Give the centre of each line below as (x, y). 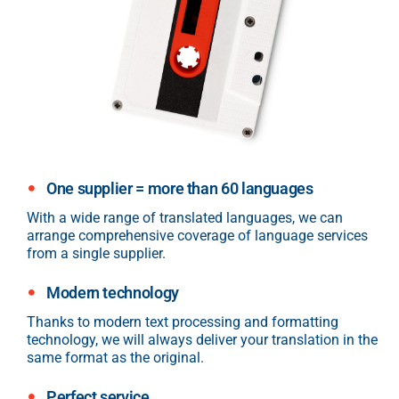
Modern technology (113, 292)
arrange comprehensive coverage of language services (197, 235)
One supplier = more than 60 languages (180, 188)
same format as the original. (115, 357)
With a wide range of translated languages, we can (185, 217)
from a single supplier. (96, 253)
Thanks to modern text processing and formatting (183, 322)
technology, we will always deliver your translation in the (202, 339)
